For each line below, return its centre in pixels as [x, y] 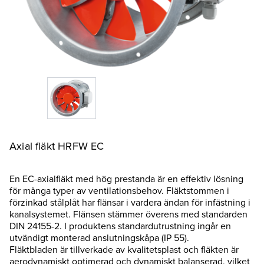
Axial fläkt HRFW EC [57, 146]
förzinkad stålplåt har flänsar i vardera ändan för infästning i [130, 203]
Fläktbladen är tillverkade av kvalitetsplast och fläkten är [124, 250]
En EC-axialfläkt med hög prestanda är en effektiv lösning [126, 179]
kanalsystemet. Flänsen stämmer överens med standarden [128, 214]
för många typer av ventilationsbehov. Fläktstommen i [119, 191]
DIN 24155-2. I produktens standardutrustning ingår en [120, 226]
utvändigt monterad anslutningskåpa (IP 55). [99, 238]
